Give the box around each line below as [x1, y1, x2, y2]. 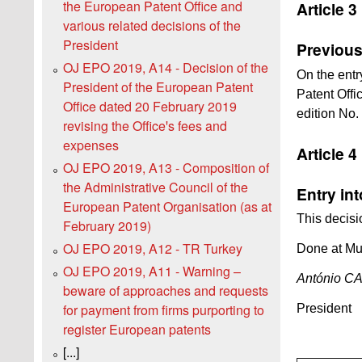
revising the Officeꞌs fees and [63, 116, 227, 136]
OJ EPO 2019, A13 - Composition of [63, 158, 269, 178]
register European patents [63, 320, 211, 339]
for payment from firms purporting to [63, 301, 264, 320]
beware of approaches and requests [63, 281, 268, 301]
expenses [63, 136, 119, 155]
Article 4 [297, 142, 357, 166]
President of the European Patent [63, 78, 253, 97]
